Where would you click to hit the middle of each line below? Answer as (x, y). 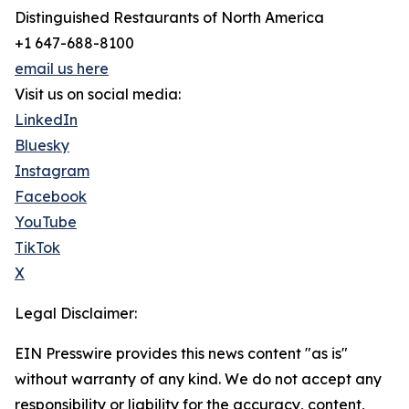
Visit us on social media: (98, 94)
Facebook (51, 196)
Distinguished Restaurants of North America (169, 17)
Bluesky (42, 145)
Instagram (52, 171)
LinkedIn (46, 120)
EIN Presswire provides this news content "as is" (181, 353)
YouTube (46, 222)
